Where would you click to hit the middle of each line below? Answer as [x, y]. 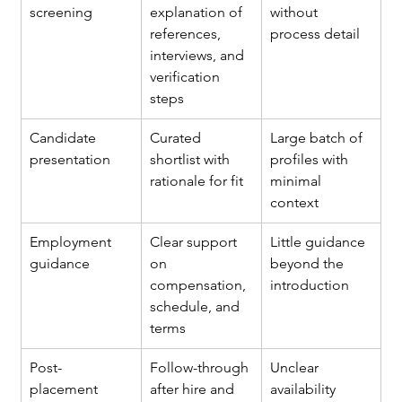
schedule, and [197, 307]
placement [66, 389]
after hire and [194, 389]
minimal [298, 181]
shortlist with [192, 160]
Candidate [65, 138]
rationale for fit [197, 181]
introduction [310, 285]
